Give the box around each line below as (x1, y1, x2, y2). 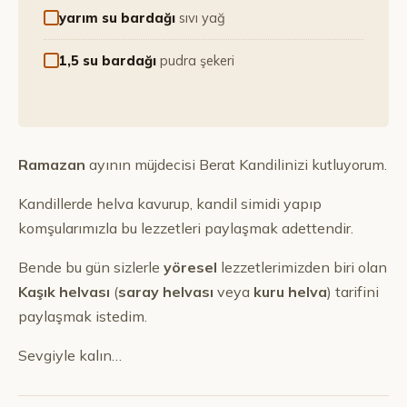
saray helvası (118, 283, 213, 301)
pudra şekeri (160, 52, 234, 69)
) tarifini (327, 283, 379, 301)
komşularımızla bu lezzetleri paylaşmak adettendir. (18, 219, 353, 237)
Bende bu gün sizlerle (18, 258, 164, 276)
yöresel (164, 258, 217, 276)
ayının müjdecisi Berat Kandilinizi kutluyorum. (85, 155, 387, 174)
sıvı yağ (179, 9, 225, 26)
